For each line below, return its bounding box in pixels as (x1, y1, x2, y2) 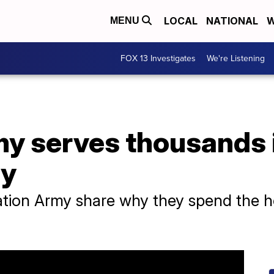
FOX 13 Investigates (120, 52, 196, 65)
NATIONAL (206, 15, 258, 28)
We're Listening (207, 52, 265, 65)
